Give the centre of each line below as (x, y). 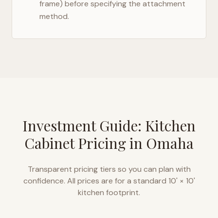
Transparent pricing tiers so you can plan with (109, 169)
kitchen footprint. (109, 192)
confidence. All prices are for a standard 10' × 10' (109, 181)
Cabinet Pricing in (85, 143)
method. (54, 16)
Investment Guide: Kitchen (109, 126)
